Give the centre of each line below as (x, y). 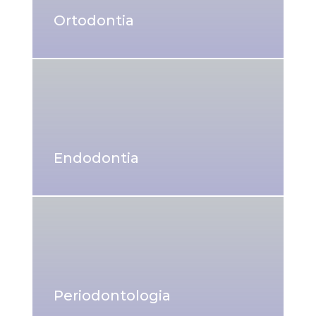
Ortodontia (93, 20)
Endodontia (96, 158)
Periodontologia (112, 295)
